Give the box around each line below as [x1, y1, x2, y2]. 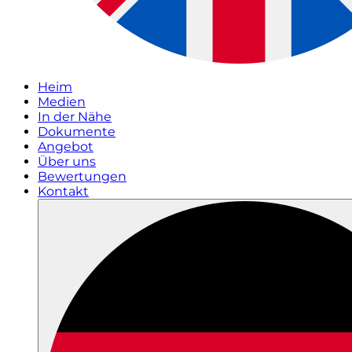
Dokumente [38, 124, 115, 139]
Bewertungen [38, 169, 126, 184]
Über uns [38, 154, 96, 169]
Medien [38, 94, 86, 109]
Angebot [38, 139, 93, 154]
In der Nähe [38, 109, 112, 124]
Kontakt [38, 184, 89, 199]
